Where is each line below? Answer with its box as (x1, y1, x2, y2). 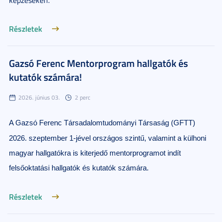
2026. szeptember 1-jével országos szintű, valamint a (9, 134, 181, 142)
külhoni (183, 134, 206, 142)
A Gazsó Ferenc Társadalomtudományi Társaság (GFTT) (9, 119, 195, 127)
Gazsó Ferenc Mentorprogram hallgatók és (9, 56, 188, 70)
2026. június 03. (18, 93, 60, 102)
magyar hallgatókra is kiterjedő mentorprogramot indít (9, 149, 181, 157)
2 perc (75, 93, 90, 102)
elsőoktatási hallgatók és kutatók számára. (11, 164, 149, 172)
